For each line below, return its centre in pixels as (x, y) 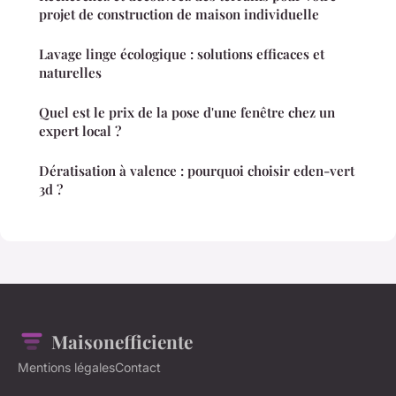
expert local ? (80, 131)
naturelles (70, 73)
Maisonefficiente (122, 342)
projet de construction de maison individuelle (179, 15)
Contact (138, 368)
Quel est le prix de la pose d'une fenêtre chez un (187, 113)
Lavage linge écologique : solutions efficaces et (182, 54)
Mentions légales (66, 368)
